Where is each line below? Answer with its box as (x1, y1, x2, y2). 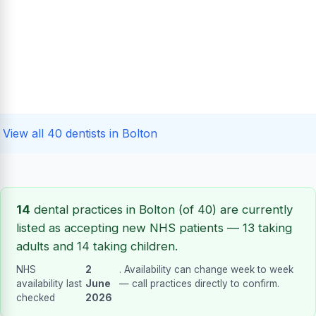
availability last (16, 277, 82, 289)
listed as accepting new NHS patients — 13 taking (16, 220, 292, 235)
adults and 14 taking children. (16, 238, 178, 253)
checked (16, 291, 55, 303)
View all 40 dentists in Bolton (3, 126, 157, 140)
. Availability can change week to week (119, 263, 294, 275)
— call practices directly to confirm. (119, 277, 280, 289)
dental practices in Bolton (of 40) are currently (30, 202, 293, 217)
